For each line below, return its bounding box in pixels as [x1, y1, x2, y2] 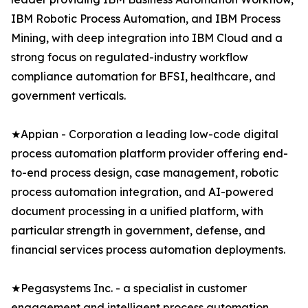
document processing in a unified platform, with [11, 204, 263, 219]
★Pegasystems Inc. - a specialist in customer [11, 281, 247, 296]
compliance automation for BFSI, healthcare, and [11, 69, 276, 84]
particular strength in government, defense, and [11, 223, 265, 238]
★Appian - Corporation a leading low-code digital [11, 127, 278, 142]
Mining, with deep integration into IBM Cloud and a [11, 31, 283, 45]
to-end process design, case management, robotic [11, 166, 278, 180]
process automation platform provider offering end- [11, 146, 288, 161]
